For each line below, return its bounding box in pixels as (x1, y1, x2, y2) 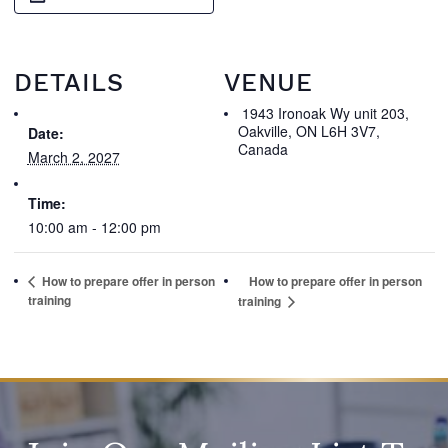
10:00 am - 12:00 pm (27, 217, 161, 237)
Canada (238, 139, 288, 159)
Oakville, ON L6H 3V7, (238, 121, 380, 141)
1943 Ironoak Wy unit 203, (238, 103, 409, 123)
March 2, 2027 (27, 147, 120, 167)
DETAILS (13, 68, 124, 97)
